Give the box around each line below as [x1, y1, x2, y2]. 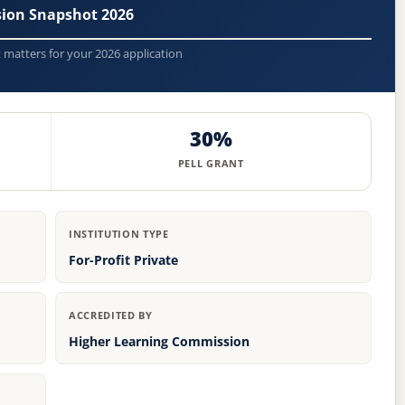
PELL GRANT [177, 157, 244, 171]
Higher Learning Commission [69, 333, 250, 351]
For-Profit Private [69, 251, 178, 269]
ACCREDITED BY [69, 308, 153, 323]
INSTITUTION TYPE [69, 227, 169, 241]
